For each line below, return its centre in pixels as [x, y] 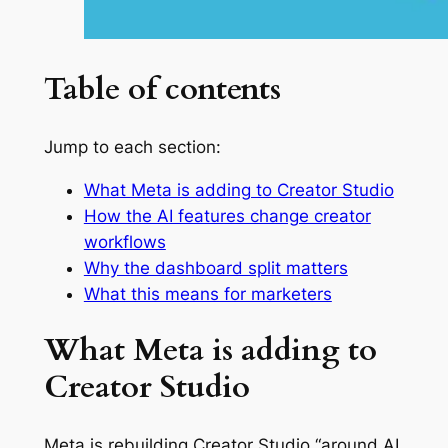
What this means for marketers [207, 293]
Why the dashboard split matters [215, 267]
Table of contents [162, 89]
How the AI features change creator [227, 215]
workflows [124, 241]
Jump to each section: [132, 146]
